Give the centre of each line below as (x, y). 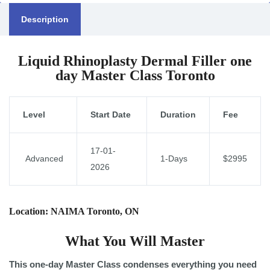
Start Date (111, 115)
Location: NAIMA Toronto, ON (74, 211)
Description (45, 19)
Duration (178, 115)
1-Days (174, 159)
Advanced (43, 159)
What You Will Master (135, 241)
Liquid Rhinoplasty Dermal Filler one (135, 61)
